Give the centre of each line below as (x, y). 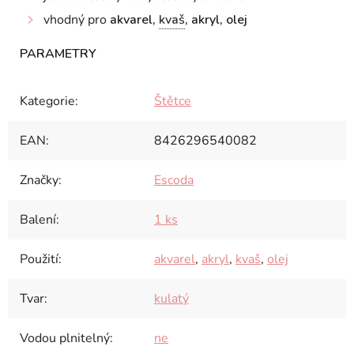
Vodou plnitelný (65, 338)
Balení (38, 220)
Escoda (174, 180)
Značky (39, 180)
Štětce (173, 101)
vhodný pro (77, 20)
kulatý (171, 299)
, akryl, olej (216, 20)
